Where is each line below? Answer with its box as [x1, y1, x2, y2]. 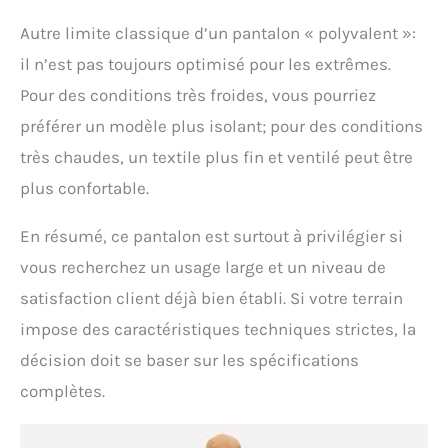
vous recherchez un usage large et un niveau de [20, 257, 386, 278]
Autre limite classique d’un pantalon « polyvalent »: [20, 23, 416, 44]
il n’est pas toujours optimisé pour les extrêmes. [20, 54, 391, 75]
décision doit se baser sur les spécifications [20, 350, 359, 371]
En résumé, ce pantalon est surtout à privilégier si [20, 226, 403, 247]
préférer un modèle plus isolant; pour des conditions [20, 116, 423, 137]
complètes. [20, 381, 105, 402]
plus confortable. [20, 178, 149, 199]
